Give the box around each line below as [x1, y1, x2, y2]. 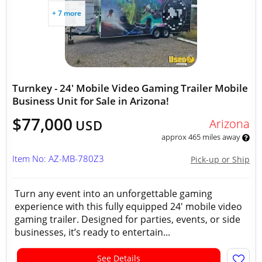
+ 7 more [52, 8, 81, 18]
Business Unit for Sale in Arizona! [12, 94, 169, 108]
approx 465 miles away [161, 132, 242, 142]
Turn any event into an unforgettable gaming [15, 187, 212, 200]
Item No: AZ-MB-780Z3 [12, 153, 104, 164]
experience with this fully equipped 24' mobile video [15, 200, 242, 213]
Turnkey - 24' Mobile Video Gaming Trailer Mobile [12, 81, 248, 95]
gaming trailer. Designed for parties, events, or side [15, 213, 240, 226]
